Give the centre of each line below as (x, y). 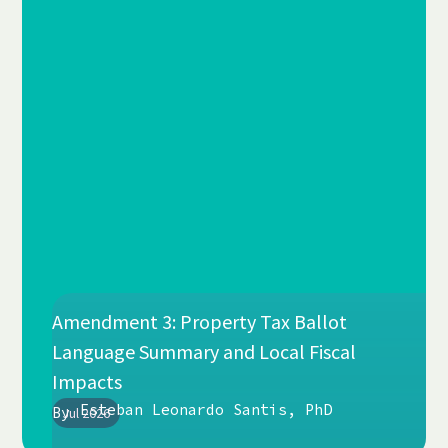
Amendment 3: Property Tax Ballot (200, 321)
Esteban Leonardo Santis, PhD (206, 409)
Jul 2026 (86, 412)
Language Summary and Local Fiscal (204, 351)
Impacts (87, 381)
